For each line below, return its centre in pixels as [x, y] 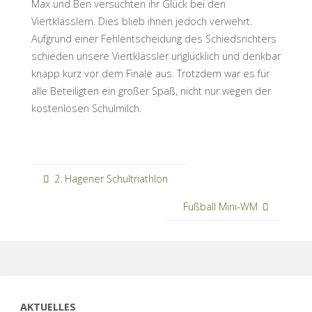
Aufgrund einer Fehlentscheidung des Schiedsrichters [154, 39]
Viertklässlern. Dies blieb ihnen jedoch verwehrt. [141, 22]
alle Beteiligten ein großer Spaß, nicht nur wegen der [151, 91]
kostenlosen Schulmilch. [86, 109]
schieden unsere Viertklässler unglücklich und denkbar [156, 56]
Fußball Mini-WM [221, 206]
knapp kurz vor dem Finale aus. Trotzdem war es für [150, 74]
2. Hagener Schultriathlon [111, 178]
